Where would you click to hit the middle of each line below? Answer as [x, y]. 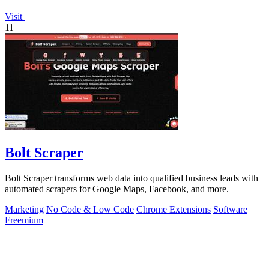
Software [230, 209]
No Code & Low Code [90, 209]
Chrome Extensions [174, 209]
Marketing [24, 209]
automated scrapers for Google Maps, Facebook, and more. [117, 189]
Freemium [24, 220]
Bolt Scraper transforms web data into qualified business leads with [131, 178]
